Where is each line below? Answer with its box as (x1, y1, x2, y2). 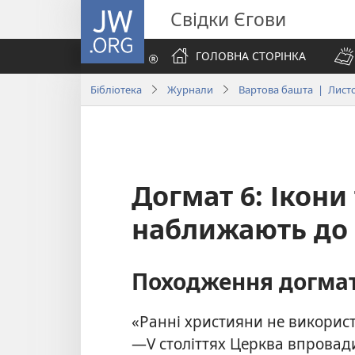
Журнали (167, 82, 213, 97)
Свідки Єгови (170, 6, 286, 32)
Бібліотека (90, 82, 142, 97)
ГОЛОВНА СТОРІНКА (196, 48, 306, 63)
